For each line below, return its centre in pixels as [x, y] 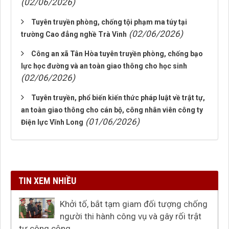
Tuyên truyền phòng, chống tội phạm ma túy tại [109, 22]
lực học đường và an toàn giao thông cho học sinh [104, 66]
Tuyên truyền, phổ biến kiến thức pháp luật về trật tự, [118, 98]
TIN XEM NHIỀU [47, 181]
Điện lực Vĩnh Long [52, 122]
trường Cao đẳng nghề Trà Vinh [74, 34]
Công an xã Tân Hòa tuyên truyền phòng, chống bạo [117, 54]
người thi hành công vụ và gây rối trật [131, 216]
